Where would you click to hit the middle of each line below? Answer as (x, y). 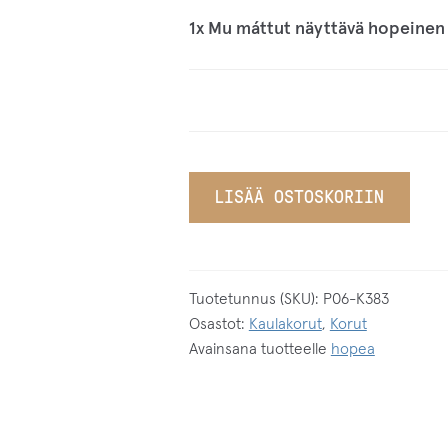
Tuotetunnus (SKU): (255, 300)
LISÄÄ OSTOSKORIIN (299, 197)
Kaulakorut (285, 325)
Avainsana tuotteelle (259, 350)
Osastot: (218, 325)
